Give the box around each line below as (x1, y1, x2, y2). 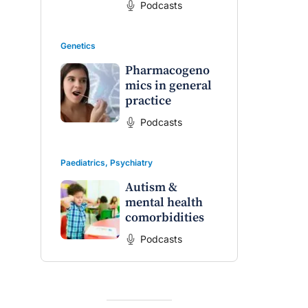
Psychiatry (110, 157, 153, 168)
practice (124, 93, 171, 109)
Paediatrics (60, 157, 105, 168)
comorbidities (124, 210, 204, 226)
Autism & (124, 179, 177, 196)
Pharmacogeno (124, 63, 210, 79)
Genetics (60, 41, 96, 52)
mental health (124, 195, 203, 211)
